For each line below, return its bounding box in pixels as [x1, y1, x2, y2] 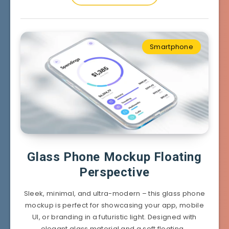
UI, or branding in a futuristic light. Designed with [32, 212, 197, 222]
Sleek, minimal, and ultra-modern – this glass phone [24, 188, 205, 198]
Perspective [79, 165, 150, 179]
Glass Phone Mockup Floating [27, 149, 202, 164]
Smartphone [150, 41, 193, 52]
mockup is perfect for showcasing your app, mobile [25, 200, 204, 210]
